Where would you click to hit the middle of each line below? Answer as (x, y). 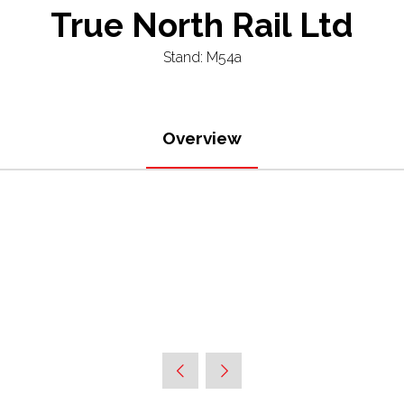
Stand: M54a (202, 57)
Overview (202, 138)
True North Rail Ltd (202, 25)
